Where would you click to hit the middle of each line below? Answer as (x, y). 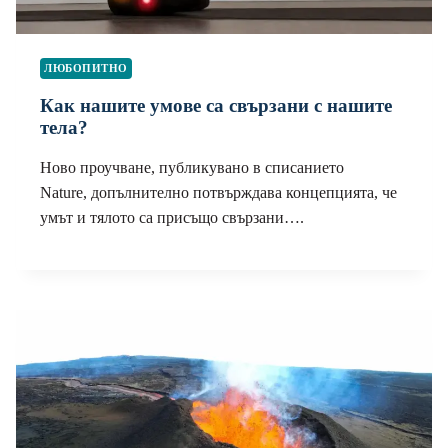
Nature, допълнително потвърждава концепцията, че (218, 192)
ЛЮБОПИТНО (86, 68)
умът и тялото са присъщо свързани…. (172, 217)
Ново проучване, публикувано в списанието (192, 167)
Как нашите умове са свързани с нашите (216, 105)
